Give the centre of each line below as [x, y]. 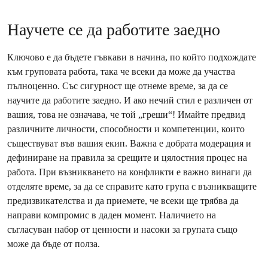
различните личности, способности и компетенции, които [126, 129]
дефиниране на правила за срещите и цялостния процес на [127, 158]
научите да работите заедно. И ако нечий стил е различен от [130, 100]
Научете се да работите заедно [114, 30]
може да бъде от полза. [54, 244]
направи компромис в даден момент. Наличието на [112, 215]
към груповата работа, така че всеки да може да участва [121, 71]
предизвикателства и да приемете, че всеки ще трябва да [123, 201]
